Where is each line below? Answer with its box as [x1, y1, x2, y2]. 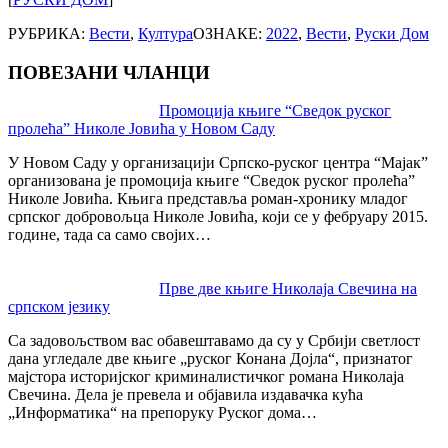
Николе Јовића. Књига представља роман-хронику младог [8, 190, 408, 208]
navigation [7, 128, 115, 155]
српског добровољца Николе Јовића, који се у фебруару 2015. [8, 208, 428, 226]
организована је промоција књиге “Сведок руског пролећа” [8, 172, 415, 190]
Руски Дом [355, 24, 429, 42]
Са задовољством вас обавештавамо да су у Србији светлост [8, 332, 420, 350]
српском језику [8, 298, 110, 316]
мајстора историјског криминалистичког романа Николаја [8, 368, 404, 386]
